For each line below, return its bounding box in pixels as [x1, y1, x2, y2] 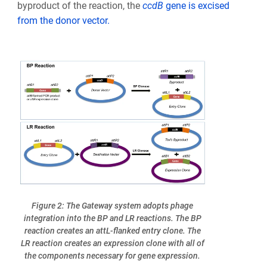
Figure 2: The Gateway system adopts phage [32, 200, 194, 210]
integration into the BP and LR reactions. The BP [23, 213, 201, 223]
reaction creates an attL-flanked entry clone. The [24, 225, 201, 235]
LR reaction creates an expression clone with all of [20, 238, 204, 248]
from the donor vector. [17, 14, 110, 26]
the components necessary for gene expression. [24, 250, 201, 260]
